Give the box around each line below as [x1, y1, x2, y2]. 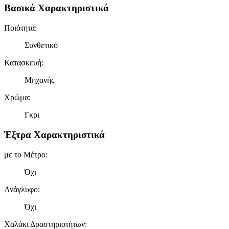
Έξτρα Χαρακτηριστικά [4, 129, 105, 140]
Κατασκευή [4, 58, 41, 67]
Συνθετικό [25, 41, 58, 50]
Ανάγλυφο [4, 185, 38, 194]
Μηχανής [25, 76, 54, 85]
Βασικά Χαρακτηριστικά [4, 3, 109, 14]
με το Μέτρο [4, 150, 45, 159]
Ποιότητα [4, 24, 35, 33]
